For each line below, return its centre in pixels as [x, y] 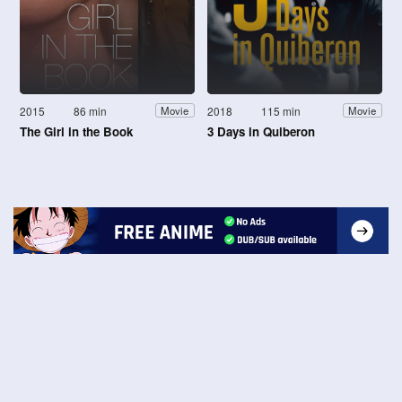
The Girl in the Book [76, 131]
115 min [281, 110]
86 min [91, 110]
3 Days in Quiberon [261, 131]
